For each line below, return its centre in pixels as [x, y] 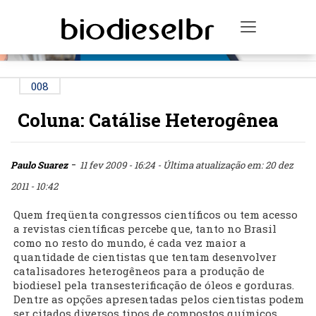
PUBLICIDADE [160, 12]
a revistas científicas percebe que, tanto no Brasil [145, 229]
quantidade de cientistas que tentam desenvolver [145, 257]
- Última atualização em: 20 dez [225, 165]
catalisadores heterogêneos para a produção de [139, 271]
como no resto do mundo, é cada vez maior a [130, 243]
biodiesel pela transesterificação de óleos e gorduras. [154, 285]
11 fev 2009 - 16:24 [119, 165]
